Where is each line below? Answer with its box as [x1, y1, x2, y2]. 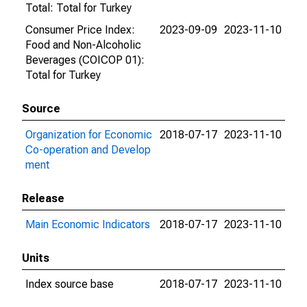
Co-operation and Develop [25, 143, 151, 156]
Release [22, 192, 64, 205]
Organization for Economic [25, 128, 152, 141]
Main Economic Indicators [25, 218, 150, 231]
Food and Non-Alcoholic [25, 38, 141, 51]
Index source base [25, 278, 114, 291]
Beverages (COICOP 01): [25, 53, 145, 66]
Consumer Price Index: [25, 23, 135, 36]
